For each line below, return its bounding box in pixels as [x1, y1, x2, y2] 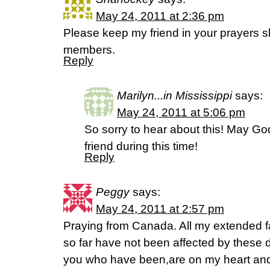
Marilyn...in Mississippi [117, 89, 232, 102]
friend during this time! [84, 140, 198, 152]
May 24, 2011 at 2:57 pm [96, 202, 224, 215]
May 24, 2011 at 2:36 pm [96, 10, 224, 22]
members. [63, 43, 115, 56]
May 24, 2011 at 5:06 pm [117, 106, 245, 119]
